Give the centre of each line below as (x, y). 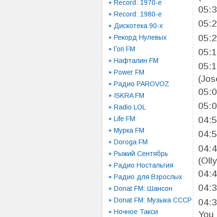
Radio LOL (130, 107)
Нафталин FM (136, 61)
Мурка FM (129, 130)
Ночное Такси (136, 212)
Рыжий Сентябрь (141, 154)
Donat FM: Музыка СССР (153, 200)
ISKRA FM (129, 95)
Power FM (129, 72)
